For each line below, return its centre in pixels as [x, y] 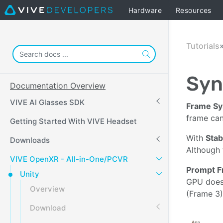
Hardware [145, 10]
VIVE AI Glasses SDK [47, 102]
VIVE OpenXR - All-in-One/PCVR [69, 159]
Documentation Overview [58, 86]
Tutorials [203, 46]
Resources [193, 10]
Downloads [30, 140]
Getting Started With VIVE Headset [73, 121]
